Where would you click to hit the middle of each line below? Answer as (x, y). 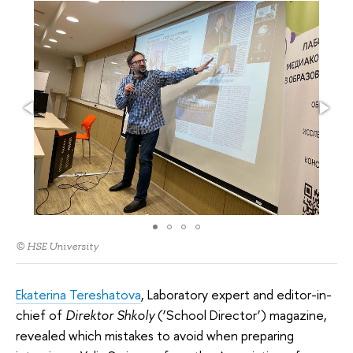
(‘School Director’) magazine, (241, 315)
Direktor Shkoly (110, 315)
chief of (41, 315)
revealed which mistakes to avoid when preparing (155, 336)
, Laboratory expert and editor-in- (236, 295)
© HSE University (57, 247)
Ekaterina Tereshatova (78, 295)
